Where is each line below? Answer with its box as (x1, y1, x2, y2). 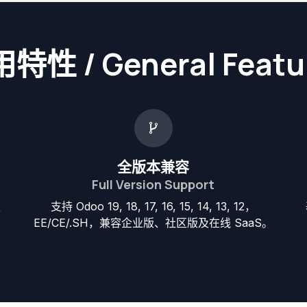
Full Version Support (92, 175, 215, 193)
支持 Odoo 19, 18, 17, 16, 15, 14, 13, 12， (51, 199, 256, 213)
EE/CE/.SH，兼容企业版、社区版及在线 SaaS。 (34, 215, 273, 230)
